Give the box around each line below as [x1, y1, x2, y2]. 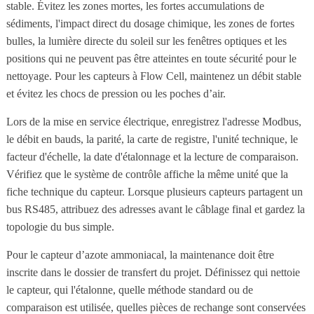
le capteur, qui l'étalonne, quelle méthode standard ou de [6, 283, 253, 296]
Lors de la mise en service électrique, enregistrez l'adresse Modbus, [6, 115, 301, 128]
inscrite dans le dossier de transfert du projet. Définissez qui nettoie [6, 266, 300, 278]
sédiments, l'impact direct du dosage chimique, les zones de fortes [6, 17, 294, 29]
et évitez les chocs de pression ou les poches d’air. [6, 87, 226, 100]
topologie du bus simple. [6, 220, 114, 233]
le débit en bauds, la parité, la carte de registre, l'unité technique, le [6, 132, 298, 145]
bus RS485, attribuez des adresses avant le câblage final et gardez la [6, 203, 305, 215]
